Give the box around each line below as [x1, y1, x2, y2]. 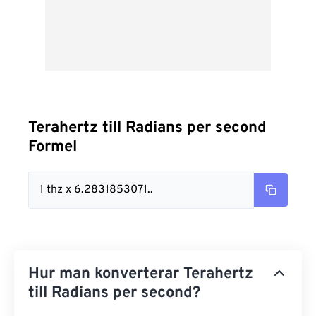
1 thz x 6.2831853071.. [39, 183, 153, 197]
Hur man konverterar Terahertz [28, 265, 253, 284]
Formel [28, 138, 77, 157]
